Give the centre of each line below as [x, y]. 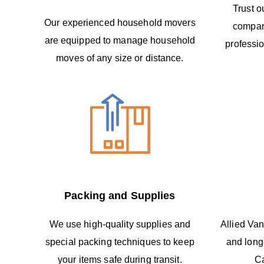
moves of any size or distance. [120, 58]
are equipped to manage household [120, 40]
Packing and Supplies [120, 195]
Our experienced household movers [120, 22]
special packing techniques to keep [120, 242]
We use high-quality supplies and [120, 224]
